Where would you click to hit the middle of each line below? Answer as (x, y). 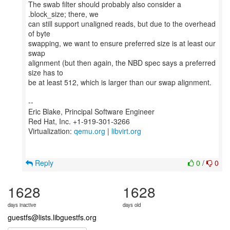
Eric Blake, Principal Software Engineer (91, 111)
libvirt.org (126, 131)
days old (132, 205)
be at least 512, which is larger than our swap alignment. (120, 82)
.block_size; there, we (63, 14)
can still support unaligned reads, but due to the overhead (122, 24)
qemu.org (90, 131)
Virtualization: (51, 131)
